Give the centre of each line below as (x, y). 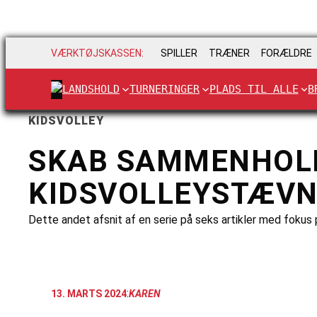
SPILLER (179, 53)
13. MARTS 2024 (89, 293)
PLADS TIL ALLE (254, 89)
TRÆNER (229, 53)
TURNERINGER (164, 89)
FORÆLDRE (287, 53)
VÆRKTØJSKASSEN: (97, 53)
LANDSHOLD (91, 89)
